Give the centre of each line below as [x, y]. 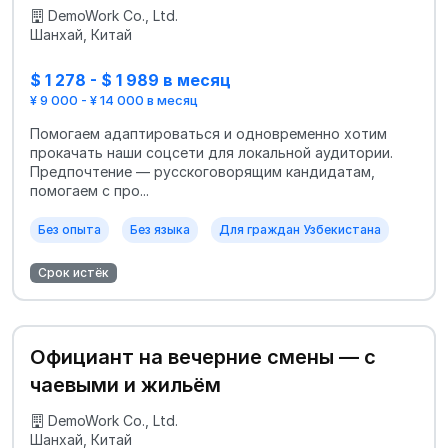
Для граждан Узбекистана [300, 229]
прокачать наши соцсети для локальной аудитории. [211, 152]
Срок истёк [73, 272]
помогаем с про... [89, 190]
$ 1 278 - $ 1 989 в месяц [130, 80]
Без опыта [69, 229]
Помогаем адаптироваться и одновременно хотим [208, 133]
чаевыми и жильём [125, 384]
